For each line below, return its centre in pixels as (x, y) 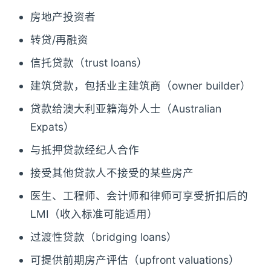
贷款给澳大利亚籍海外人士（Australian (126, 109)
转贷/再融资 (59, 40)
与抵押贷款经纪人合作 (85, 150)
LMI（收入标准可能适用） (94, 214)
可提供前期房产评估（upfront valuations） (135, 260)
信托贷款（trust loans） (89, 63)
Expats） (52, 127)
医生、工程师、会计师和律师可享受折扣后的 (139, 196)
